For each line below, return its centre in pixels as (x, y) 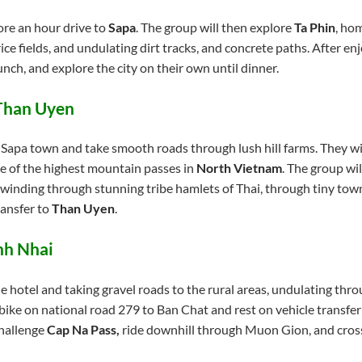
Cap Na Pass (81, 330)
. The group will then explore (215, 27)
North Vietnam (239, 168)
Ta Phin (314, 27)
